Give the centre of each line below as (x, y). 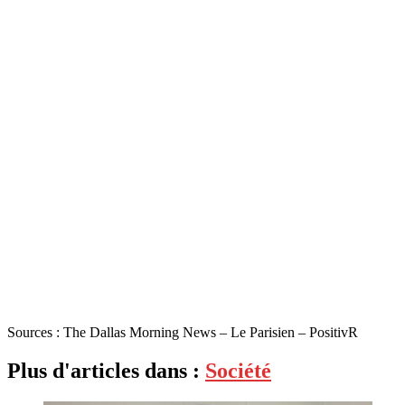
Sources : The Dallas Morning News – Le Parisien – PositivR (183, 332)
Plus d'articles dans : (106, 370)
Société (238, 370)
